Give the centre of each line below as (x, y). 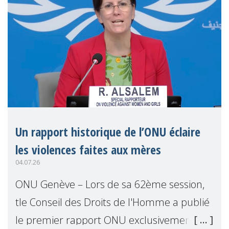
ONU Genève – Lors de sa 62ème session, (110, 184)
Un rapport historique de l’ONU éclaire (108, 132)
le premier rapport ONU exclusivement (105, 220)
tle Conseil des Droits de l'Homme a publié (112, 202)
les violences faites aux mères (88, 150)
